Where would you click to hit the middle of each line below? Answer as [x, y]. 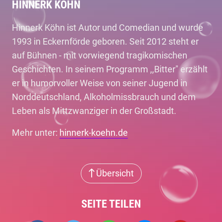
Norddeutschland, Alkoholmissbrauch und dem [104, 97]
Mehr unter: [36, 133]
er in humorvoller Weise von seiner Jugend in [100, 83]
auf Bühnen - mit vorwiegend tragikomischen [100, 55]
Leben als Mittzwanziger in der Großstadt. [94, 111]
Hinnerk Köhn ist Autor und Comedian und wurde [108, 28]
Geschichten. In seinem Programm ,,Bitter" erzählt [110, 69]
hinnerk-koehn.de [94, 133]
